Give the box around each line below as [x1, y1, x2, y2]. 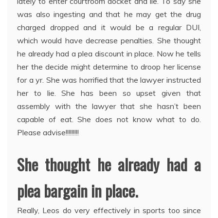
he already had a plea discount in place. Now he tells [17, 48, 201, 58]
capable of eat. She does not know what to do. [17, 114, 201, 124]
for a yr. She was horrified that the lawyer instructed [17, 74, 201, 85]
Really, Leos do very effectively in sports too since [17, 205, 201, 215]
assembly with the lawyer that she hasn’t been [17, 101, 201, 111]
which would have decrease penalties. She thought [17, 35, 201, 45]
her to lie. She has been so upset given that [17, 88, 201, 98]
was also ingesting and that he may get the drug [17, 9, 201, 19]
